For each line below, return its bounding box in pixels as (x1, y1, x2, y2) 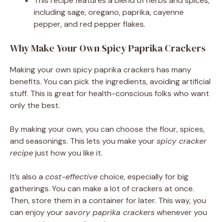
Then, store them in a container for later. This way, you (10, 195, 206, 206)
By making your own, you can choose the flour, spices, (10, 124, 205, 135)
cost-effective (45, 171, 98, 182)
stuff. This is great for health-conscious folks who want (10, 88, 209, 99)
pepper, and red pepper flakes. (34, 19, 145, 30)
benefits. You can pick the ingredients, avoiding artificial (10, 76, 211, 87)
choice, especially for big (98, 171, 188, 182)
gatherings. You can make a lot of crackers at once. (10, 183, 194, 194)
